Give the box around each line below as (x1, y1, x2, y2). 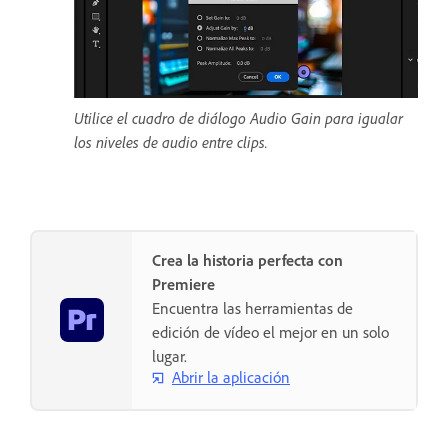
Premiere (152, 273, 215, 294)
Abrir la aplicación (172, 367, 290, 388)
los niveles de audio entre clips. (74, 131, 268, 152)
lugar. (152, 345, 187, 366)
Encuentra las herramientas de (152, 297, 353, 318)
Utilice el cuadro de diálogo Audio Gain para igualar (74, 107, 403, 128)
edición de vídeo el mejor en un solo (152, 321, 389, 342)
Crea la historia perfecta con (152, 249, 343, 270)
